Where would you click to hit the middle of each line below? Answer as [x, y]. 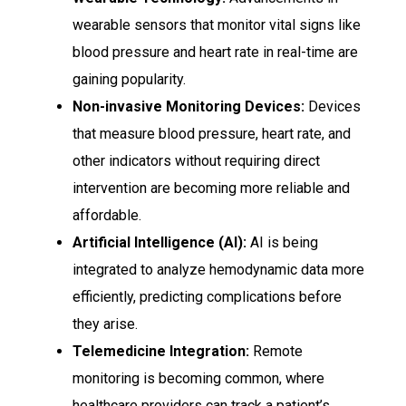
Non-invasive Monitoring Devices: [188, 107]
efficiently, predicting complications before [207, 297]
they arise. [105, 324]
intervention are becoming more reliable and [211, 188]
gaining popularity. [129, 80]
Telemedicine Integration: [161, 352]
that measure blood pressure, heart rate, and [212, 134]
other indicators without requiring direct [196, 161]
